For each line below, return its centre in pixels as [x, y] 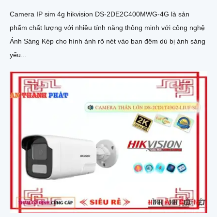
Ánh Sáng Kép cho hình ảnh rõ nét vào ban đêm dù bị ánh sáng [108, 41]
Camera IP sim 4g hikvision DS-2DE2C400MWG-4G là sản [100, 14]
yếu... [18, 54]
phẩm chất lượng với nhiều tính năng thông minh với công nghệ [107, 27]
